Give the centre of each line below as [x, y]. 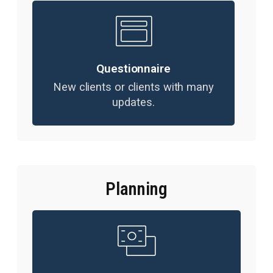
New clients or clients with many [133, 87]
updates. [133, 102]
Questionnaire [133, 69]
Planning [136, 189]
